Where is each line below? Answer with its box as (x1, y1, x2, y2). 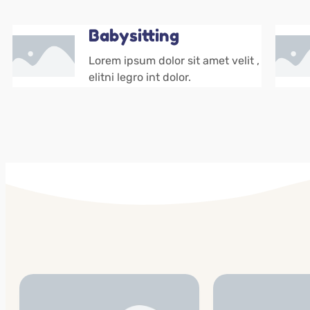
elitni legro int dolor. (89, 71, 191, 84)
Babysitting (89, 26, 179, 46)
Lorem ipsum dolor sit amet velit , (89, 54, 259, 67)
